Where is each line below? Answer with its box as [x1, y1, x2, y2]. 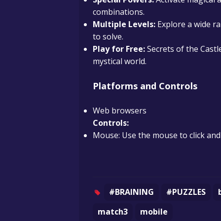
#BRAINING [109, 186, 154, 197]
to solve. [93, 31, 123, 42]
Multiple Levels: [93, 18, 155, 30]
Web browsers [93, 105, 147, 116]
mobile [140, 206, 168, 217]
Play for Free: [93, 43, 145, 54]
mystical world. [93, 55, 147, 67]
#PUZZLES [166, 186, 206, 197]
